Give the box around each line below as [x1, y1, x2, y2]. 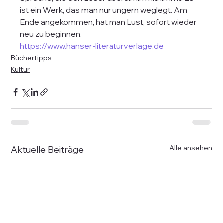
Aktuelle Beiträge [11, 144, 84, 155]
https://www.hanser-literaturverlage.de [20, 41, 164, 51]
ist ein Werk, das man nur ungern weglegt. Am [20, 5, 189, 15]
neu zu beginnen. [20, 29, 82, 39]
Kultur [11, 65, 30, 74]
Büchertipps [11, 53, 52, 62]
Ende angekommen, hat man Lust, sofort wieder [20, 17, 199, 27]
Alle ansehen [169, 143, 212, 152]
